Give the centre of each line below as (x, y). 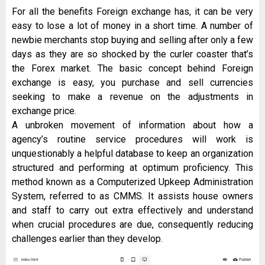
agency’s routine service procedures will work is (132, 140)
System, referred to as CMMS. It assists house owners (132, 196)
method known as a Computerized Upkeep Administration (132, 182)
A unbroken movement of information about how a (132, 125)
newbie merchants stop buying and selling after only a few (132, 40)
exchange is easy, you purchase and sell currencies (132, 83)
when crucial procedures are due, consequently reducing (132, 225)
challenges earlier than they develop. (87, 239)
